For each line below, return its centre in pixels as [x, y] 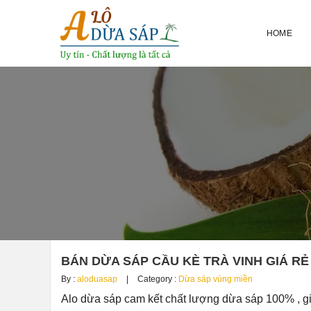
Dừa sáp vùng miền [216, 279]
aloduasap [97, 279]
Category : [157, 279]
